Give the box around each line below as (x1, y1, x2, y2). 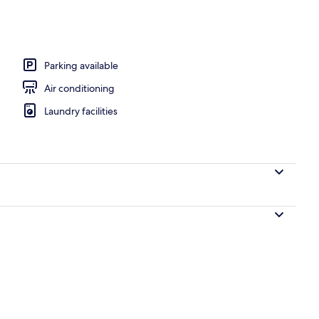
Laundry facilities (44, 104, 117, 117)
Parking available (44, 58, 118, 72)
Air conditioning (44, 81, 115, 95)
